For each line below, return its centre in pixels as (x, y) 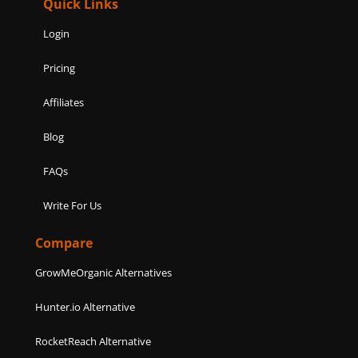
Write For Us (73, 205)
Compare (64, 243)
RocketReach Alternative (93, 341)
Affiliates (64, 102)
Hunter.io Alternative (86, 306)
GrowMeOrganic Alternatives (104, 272)
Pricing (60, 68)
